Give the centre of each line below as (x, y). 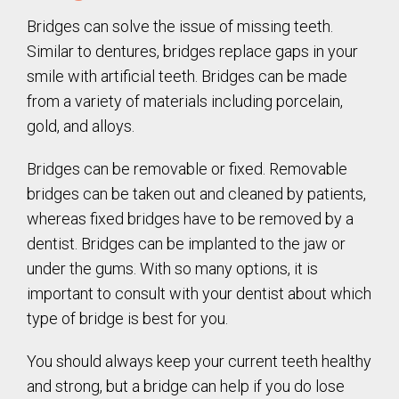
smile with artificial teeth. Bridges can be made (187, 77)
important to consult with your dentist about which (199, 294)
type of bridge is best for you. (127, 319)
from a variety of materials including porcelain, (185, 102)
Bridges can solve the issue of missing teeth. (180, 27)
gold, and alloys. (81, 126)
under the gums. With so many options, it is (172, 269)
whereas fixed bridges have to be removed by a (190, 219)
